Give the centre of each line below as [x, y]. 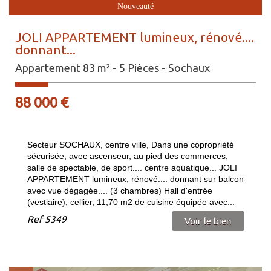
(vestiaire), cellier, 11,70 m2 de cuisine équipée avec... [131, 202]
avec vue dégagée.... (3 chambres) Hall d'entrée [120, 191]
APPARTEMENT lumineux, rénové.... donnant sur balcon [135, 179]
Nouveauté [135, 7]
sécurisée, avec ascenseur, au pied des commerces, [128, 156]
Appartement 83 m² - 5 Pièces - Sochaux [113, 68]
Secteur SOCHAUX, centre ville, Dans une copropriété [131, 145]
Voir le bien [208, 221]
